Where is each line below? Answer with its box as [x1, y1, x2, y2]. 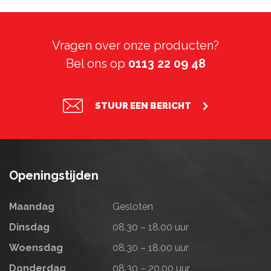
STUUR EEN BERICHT [95, 100, 191, 111]
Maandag [9, 200, 54, 212]
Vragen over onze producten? [52, 38, 219, 53]
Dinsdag [9, 221, 50, 233]
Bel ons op [65, 56, 128, 71]
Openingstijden [9, 168, 99, 183]
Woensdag [9, 241, 63, 253]
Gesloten [110, 200, 154, 212]
